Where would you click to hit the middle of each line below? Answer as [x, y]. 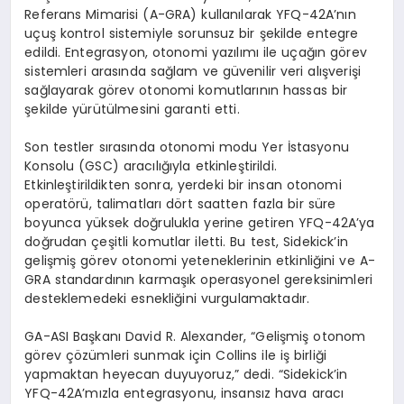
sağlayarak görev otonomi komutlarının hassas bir [186, 90]
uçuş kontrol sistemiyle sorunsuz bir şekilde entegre [192, 33]
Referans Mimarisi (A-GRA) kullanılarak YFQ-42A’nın [190, 14]
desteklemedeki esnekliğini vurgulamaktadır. [167, 298]
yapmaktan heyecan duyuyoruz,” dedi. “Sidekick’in [186, 374]
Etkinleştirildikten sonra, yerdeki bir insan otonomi [183, 184]
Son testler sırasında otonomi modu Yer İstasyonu [187, 147]
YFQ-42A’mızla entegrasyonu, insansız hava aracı [184, 393]
